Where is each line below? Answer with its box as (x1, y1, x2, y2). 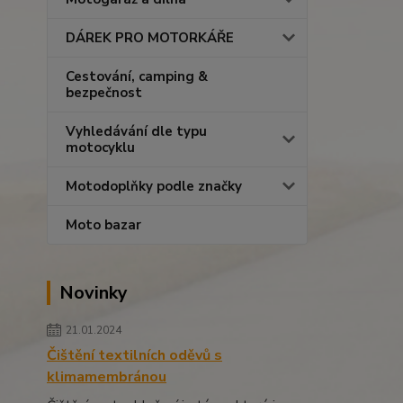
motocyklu (66, 139, 135, 157)
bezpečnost (66, 84, 142, 102)
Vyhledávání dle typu (66, 122, 207, 140)
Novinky (59, 281, 128, 305)
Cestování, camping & (66, 67, 208, 85)
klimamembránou (47, 367, 166, 387)
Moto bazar (66, 216, 141, 234)
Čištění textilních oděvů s (47, 345, 222, 365)
